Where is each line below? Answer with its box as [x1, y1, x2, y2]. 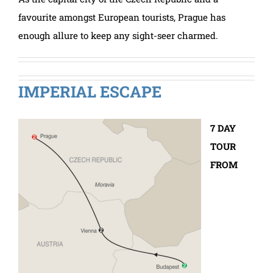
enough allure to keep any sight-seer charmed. [18, 29, 218, 41]
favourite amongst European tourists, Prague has [18, 10, 225, 23]
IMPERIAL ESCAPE [18, 80, 161, 102]
